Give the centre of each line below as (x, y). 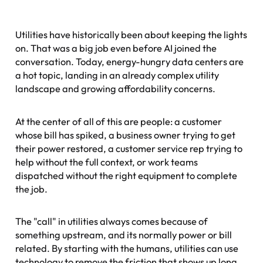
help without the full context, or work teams (107, 162)
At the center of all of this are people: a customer (119, 121)
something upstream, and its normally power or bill (124, 235)
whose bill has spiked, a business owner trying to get (126, 135)
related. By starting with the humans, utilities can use (127, 249)
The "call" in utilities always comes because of (112, 222)
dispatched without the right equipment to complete (127, 175)
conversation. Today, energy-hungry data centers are (130, 61)
